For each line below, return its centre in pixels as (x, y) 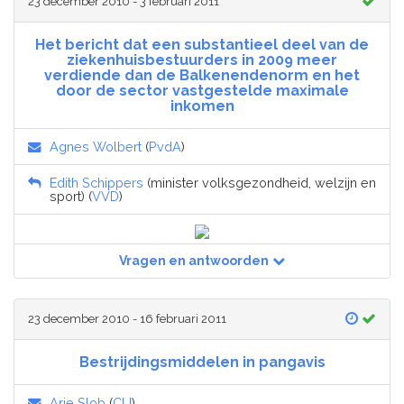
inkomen (202, 106)
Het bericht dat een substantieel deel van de (202, 45)
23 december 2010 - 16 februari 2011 (127, 319)
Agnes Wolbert (96, 147)
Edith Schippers (96, 183)
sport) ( (71, 197)
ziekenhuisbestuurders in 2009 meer (202, 60)
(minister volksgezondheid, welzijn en (260, 183)
